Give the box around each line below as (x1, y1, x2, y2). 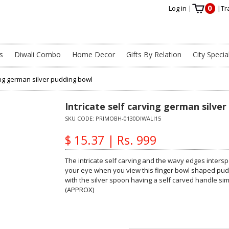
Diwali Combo (14, 50, 61, 60)
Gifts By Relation (126, 50, 181, 60)
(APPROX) (64, 185, 94, 194)
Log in (168, 4, 188, 13)
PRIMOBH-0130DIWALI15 (95, 114, 161, 122)
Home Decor (72, 50, 115, 60)
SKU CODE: (64, 114, 96, 122)
